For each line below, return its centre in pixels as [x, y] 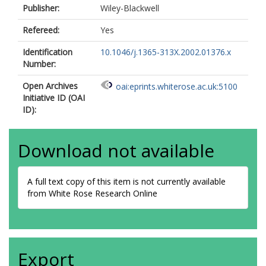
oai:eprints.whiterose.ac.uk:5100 [177, 87]
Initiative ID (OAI [54, 98]
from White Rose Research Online [92, 193]
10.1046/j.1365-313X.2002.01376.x [166, 52]
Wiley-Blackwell [130, 8]
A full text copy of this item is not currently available [126, 181]
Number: [39, 64]
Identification [47, 52]
